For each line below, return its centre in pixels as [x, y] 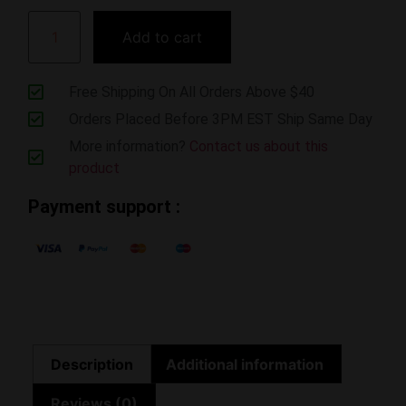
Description [92, 364]
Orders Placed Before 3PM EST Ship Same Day [220, 119]
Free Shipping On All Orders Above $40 [191, 92]
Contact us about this [258, 146]
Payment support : [104, 206]
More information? [129, 146]
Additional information [244, 364]
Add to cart [163, 37]
